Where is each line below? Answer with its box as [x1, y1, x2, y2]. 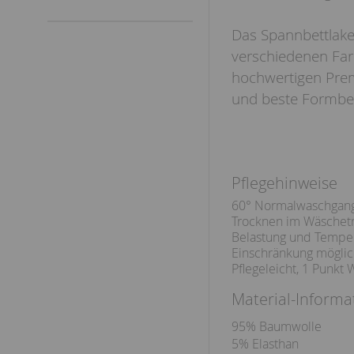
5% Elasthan [232, 335, 299, 352]
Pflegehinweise [232, 172, 337, 194]
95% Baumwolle [232, 318, 322, 335]
